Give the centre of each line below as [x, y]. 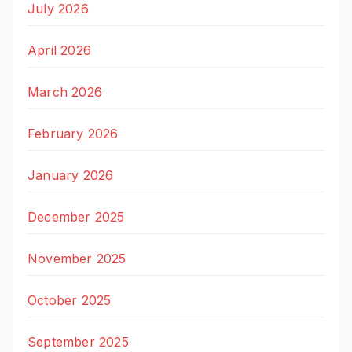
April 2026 [59, 50]
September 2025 [78, 341]
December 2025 [76, 216]
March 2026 [65, 92]
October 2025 [70, 300]
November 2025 [77, 258]
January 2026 [71, 175]
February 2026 [73, 133]
